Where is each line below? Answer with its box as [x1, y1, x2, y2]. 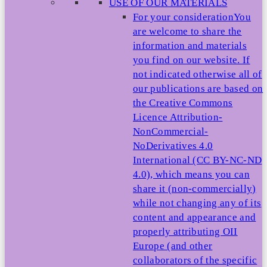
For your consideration [133, 11, 234, 23]
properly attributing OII [133, 225, 238, 237]
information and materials [133, 39, 247, 51]
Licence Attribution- [133, 111, 223, 123]
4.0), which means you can [133, 168, 250, 180]
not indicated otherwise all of [133, 68, 262, 80]
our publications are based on [133, 82, 263, 94]
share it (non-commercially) [133, 182, 256, 194]
